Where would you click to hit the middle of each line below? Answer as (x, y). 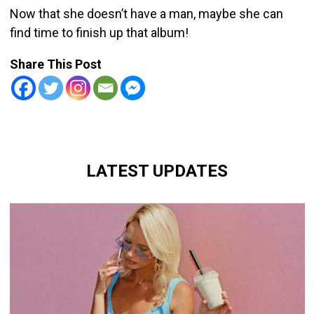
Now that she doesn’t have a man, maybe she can (146, 14)
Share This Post (55, 64)
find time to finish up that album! (99, 33)
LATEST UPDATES (157, 171)
